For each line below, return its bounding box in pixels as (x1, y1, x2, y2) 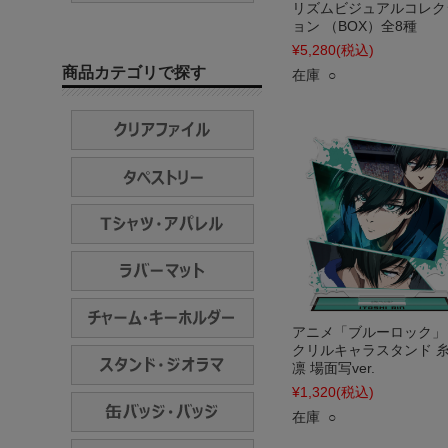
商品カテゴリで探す (62, 64, 206, 81)
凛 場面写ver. (292, 360, 375, 376)
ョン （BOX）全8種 (292, 18, 417, 34)
